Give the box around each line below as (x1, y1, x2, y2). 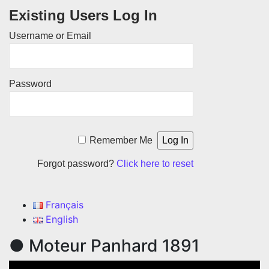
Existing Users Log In (9, 7, 157, 23)
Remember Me (89, 135, 153, 145)
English (45, 213, 78, 225)
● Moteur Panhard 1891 (9, 235, 199, 256)
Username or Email (9, 31, 91, 41)
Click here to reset (116, 159, 194, 169)
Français (45, 199, 83, 211)
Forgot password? (37, 159, 117, 169)
